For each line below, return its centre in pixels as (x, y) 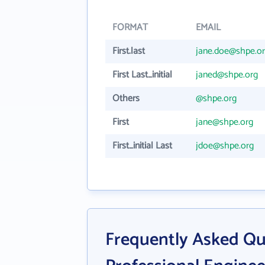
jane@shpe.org (224, 122)
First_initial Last (142, 146)
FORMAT (130, 28)
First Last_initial (142, 75)
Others (126, 98)
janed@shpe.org (227, 75)
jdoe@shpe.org (225, 146)
